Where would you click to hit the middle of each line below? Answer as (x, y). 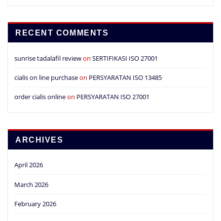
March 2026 (31, 184)
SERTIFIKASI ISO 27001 (125, 58)
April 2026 (29, 165)
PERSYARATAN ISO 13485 (125, 77)
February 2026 (35, 203)
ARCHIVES (39, 140)
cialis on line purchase (46, 77)
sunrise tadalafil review (48, 58)
